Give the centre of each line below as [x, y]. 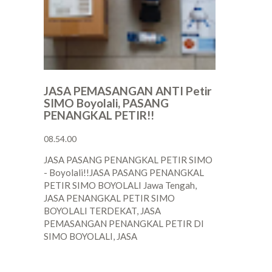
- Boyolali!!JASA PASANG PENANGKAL [124, 173]
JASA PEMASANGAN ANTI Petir [128, 91]
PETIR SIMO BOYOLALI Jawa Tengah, [120, 185]
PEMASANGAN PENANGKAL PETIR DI [124, 224]
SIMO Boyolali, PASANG [106, 103]
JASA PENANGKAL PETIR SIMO [109, 198]
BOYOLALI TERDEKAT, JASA [102, 211]
